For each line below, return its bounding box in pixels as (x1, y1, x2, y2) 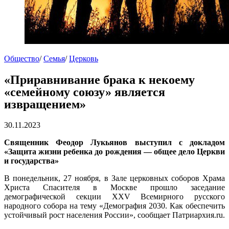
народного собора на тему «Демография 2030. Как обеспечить (4, 201, 225, 211)
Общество (4, 54, 39, 63)
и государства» (4, 156, 59, 166)
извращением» (4, 98, 86, 111)
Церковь (69, 54, 98, 63)
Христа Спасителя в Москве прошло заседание (4, 183, 225, 192)
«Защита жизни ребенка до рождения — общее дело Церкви (4, 147, 225, 156)
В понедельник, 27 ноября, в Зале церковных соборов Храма (4, 174, 225, 183)
